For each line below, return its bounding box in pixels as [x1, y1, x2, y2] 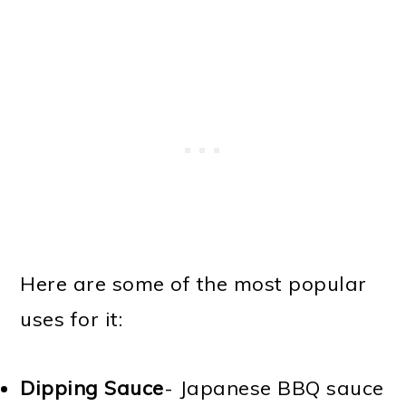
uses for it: [20, 305, 123, 332]
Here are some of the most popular [20, 270, 367, 296]
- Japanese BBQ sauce [163, 374, 384, 401]
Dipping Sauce [20, 374, 164, 401]
